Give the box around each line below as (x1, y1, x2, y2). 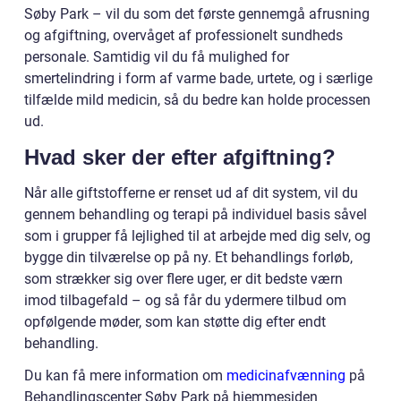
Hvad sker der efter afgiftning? (24, 145, 336, 170)
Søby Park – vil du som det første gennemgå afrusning (24, 5, 370, 23)
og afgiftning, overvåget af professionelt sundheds (24, 27, 343, 45)
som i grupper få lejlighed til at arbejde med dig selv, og (24, 227, 371, 245)
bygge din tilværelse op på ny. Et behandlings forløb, (24, 249, 353, 267)
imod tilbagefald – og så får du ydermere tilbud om (24, 292, 346, 310)
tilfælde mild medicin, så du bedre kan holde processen (24, 91, 371, 109)
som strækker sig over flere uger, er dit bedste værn (24, 270, 343, 288)
